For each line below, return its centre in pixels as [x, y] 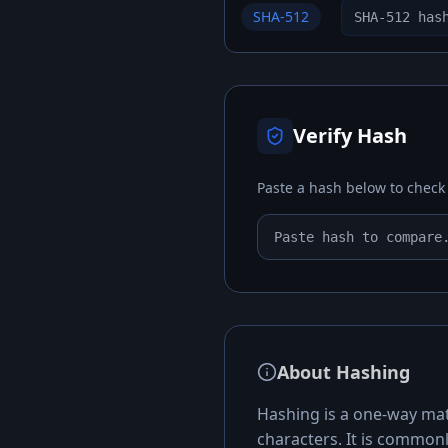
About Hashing [343, 372]
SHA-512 [281, 16]
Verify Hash [350, 135]
